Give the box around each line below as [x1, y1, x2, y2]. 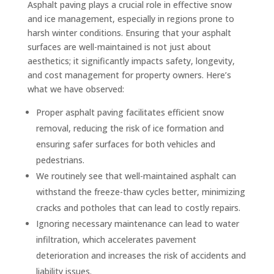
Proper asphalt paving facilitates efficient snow [35, 106, 224, 118]
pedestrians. [35, 154, 84, 166]
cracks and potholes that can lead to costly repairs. [35, 201, 240, 213]
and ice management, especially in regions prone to [27, 12, 234, 24]
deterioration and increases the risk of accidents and [35, 249, 246, 261]
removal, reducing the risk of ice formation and [35, 122, 224, 134]
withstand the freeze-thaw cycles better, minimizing [35, 185, 245, 198]
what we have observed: [27, 83, 124, 95]
